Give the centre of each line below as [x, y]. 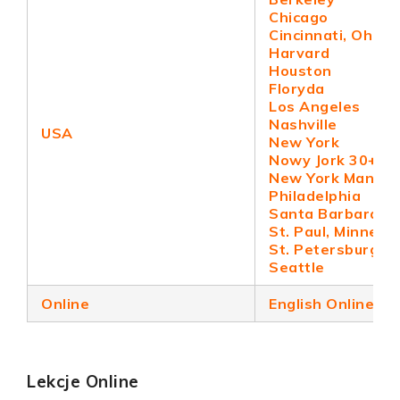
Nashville [303, 124]
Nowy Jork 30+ [323, 160]
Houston [300, 71]
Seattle [297, 267]
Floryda [297, 88]
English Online [321, 304]
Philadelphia [315, 196]
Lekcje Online [83, 381]
